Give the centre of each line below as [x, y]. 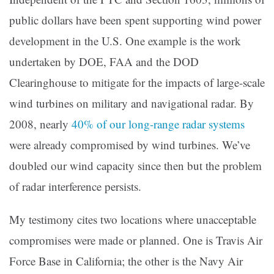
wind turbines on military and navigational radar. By [131, 103]
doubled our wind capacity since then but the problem [135, 166]
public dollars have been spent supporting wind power [135, 20]
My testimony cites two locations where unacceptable [133, 220]
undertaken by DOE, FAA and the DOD [104, 62]
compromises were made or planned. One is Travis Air [136, 240]
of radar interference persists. [75, 187]
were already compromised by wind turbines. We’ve [130, 145]
